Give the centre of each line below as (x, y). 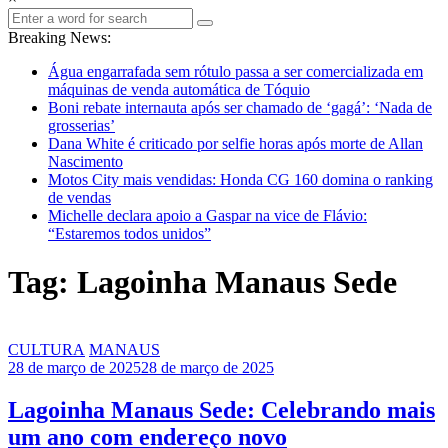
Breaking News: (59, 37)
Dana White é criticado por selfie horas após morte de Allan (235, 143)
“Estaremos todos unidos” (129, 233)
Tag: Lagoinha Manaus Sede (202, 282)
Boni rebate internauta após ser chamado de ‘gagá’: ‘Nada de (240, 107)
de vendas (79, 197)
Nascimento (85, 161)
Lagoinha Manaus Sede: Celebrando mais (221, 409)
